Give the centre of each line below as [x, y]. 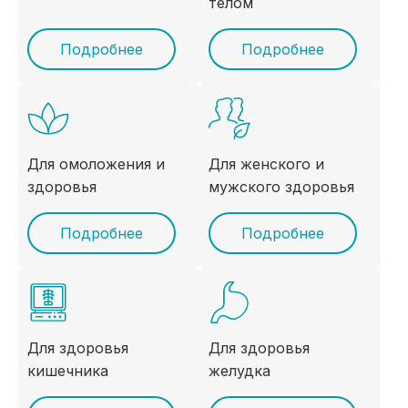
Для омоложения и [96, 164]
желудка [240, 371]
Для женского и [266, 164]
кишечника [68, 371]
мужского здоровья [281, 187]
